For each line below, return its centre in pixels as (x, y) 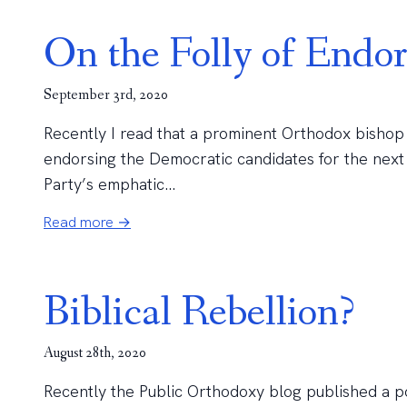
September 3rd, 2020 (106, 95)
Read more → (87, 222)
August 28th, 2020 (95, 353)
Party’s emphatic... (109, 184)
